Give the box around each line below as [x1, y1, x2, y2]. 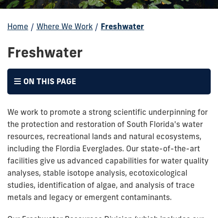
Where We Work [36, 21, 93, 31]
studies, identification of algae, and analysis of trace [7, 180, 195, 190]
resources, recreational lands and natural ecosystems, [7, 131, 201, 141]
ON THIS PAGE [23, 76, 77, 86]
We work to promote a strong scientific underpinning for [7, 107, 208, 117]
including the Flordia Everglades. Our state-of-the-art [7, 144, 200, 153]
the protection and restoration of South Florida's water [7, 119, 203, 129]
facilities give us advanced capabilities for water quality [7, 156, 209, 165]
